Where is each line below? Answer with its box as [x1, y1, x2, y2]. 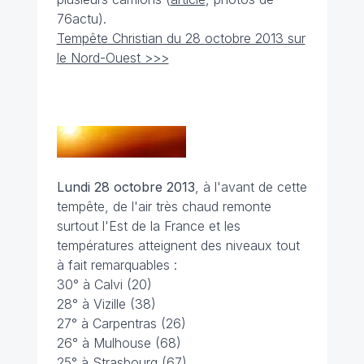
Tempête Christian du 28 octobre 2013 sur [56, 30, 305, 46]
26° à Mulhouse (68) [56, 335, 181, 351]
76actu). [56, 11, 106, 27]
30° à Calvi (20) [56, 276, 152, 292]
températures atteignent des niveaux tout [56, 237, 300, 253]
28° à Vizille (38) [56, 296, 156, 312]
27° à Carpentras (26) [56, 315, 186, 331]
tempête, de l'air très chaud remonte [56, 198, 271, 214]
